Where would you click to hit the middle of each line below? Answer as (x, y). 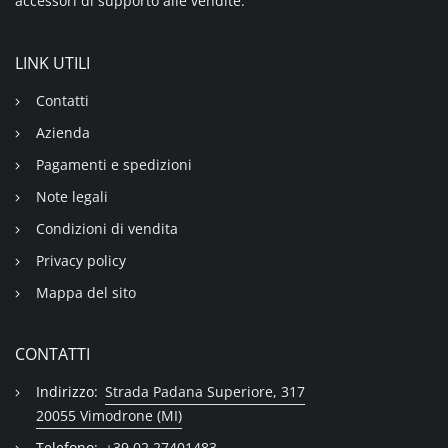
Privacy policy (80, 261)
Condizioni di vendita (106, 229)
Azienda (62, 133)
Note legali (71, 197)
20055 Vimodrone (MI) (108, 416)
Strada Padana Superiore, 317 (204, 392)
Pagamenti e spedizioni (113, 165)
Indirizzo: (66, 392)
